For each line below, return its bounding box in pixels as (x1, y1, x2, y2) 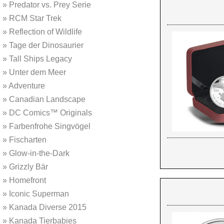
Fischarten (7, 135, 46, 144)
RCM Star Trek (7, 14, 61, 22)
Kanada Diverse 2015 (7, 203, 86, 211)
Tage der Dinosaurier (7, 41, 83, 49)
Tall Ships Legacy (7, 54, 72, 63)
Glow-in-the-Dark (7, 149, 69, 157)
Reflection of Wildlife (7, 27, 82, 36)
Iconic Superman (7, 189, 69, 198)
